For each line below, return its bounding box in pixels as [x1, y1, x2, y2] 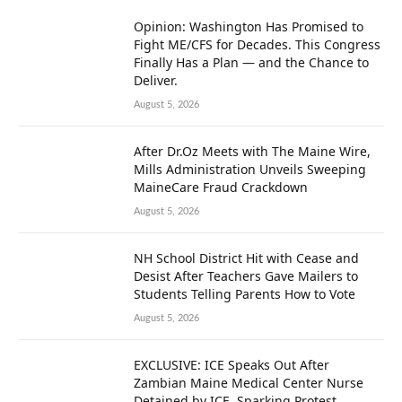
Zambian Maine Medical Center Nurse [134, 374, 363, 392]
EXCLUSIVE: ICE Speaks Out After [134, 356, 329, 374]
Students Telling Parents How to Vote [134, 285, 355, 303]
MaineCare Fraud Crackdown [134, 179, 308, 197]
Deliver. [134, 72, 181, 90]
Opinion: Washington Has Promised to [134, 18, 363, 36]
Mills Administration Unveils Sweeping [134, 161, 366, 179]
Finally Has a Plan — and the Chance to [134, 54, 369, 72]
